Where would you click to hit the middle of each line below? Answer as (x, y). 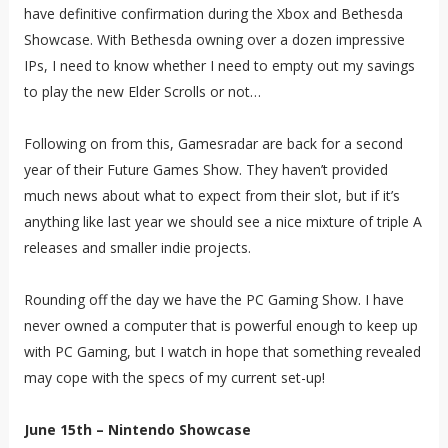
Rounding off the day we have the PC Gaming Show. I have (213, 300)
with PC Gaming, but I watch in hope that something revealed (222, 352)
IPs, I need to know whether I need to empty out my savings (219, 66)
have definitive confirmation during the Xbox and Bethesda (213, 14)
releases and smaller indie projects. (137, 248)
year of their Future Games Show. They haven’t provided (205, 170)
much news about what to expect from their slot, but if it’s (211, 196)
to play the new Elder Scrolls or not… (142, 92)
